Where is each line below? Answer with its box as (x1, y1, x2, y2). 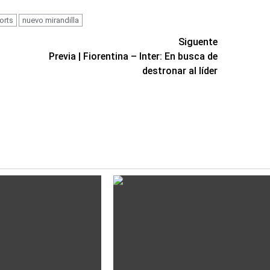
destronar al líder (142, 64, 218, 77)
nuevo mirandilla (22, 15, 79, 25)
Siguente (178, 36, 218, 48)
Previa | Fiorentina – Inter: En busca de (49, 50, 218, 62)
